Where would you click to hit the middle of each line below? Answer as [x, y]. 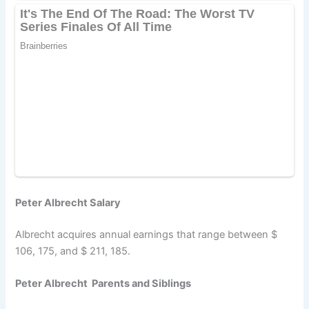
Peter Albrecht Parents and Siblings [103, 283]
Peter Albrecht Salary [68, 202]
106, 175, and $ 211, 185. [73, 251]
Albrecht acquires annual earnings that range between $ [147, 234]
